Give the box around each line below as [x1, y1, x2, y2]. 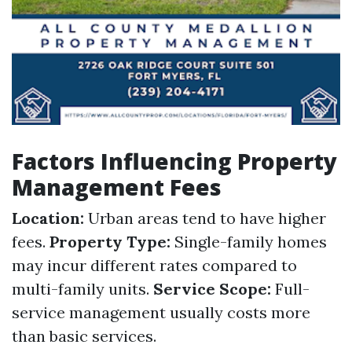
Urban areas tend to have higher [84, 208, 326, 228]
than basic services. [12, 326, 156, 346]
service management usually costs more [12, 302, 310, 322]
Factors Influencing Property [12, 146, 337, 176]
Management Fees [12, 172, 222, 202]
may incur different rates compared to [12, 255, 297, 275]
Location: [12, 208, 84, 228]
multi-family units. [12, 279, 153, 299]
